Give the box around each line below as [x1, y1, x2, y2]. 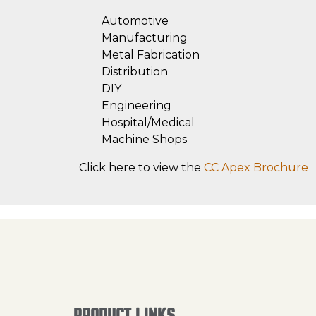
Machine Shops [102, 133, 187, 147]
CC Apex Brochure [204, 161, 308, 175]
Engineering [102, 99, 171, 113]
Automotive [102, 14, 169, 28]
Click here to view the [79, 161, 204, 175]
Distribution [102, 65, 168, 79]
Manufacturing [102, 31, 188, 45]
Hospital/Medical [102, 116, 195, 130]
